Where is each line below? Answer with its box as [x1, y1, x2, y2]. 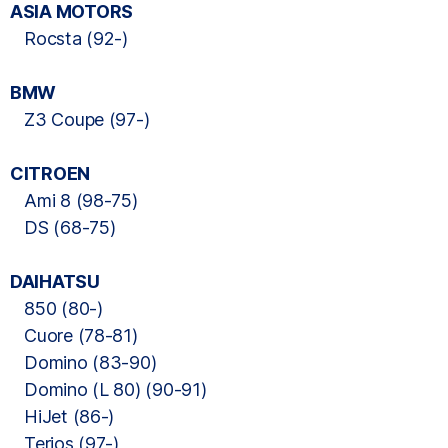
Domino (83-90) [10, 352, 157, 373]
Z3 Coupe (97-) [10, 109, 150, 130]
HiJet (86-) [10, 406, 115, 427]
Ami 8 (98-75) [10, 190, 138, 211]
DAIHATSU [10, 271, 100, 292]
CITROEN [10, 163, 91, 184]
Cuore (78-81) [10, 325, 138, 346]
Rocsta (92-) [10, 28, 128, 49]
